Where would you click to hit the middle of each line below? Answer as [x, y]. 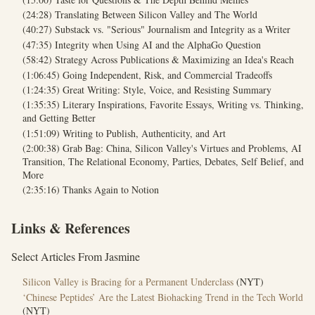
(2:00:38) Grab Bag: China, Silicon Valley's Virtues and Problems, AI [162, 148]
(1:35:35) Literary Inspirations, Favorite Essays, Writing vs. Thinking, [163, 105]
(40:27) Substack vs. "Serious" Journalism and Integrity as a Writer [156, 30]
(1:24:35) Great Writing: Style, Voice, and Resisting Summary [147, 89]
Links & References [71, 229]
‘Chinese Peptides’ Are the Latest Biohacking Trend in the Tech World [163, 297]
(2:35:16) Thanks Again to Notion [91, 190]
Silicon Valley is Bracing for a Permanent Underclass [128, 282]
